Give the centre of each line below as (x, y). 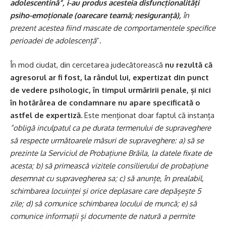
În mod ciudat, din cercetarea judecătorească (88, 65)
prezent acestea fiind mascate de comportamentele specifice (113, 28)
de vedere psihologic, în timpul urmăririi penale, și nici (110, 90)
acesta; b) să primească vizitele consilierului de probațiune (109, 165)
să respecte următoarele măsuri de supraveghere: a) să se (107, 140)
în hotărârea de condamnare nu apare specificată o (105, 102)
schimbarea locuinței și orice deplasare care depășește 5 (106, 191)
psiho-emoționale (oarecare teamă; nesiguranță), (96, 16)
